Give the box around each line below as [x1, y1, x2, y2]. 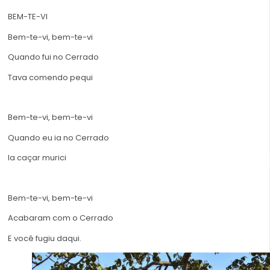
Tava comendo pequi [8, 71, 93, 83]
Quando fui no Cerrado [8, 51, 99, 63]
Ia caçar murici [8, 152, 66, 164]
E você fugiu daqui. [8, 232, 81, 244]
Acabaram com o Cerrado [8, 212, 113, 224]
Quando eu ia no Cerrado [8, 131, 109, 143]
